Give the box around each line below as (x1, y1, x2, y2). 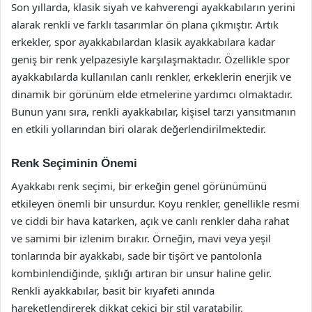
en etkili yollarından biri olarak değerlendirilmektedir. (11, 122, 266, 136)
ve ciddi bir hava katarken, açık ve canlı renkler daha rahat (11, 213, 289, 228)
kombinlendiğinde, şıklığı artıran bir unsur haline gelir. (11, 265, 272, 280)
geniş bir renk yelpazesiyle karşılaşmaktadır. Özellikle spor (11, 52, 290, 66)
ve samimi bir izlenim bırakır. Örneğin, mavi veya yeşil (11, 231, 271, 245)
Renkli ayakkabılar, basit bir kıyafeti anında (11, 283, 214, 297)
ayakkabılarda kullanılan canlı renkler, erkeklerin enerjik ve (11, 70, 291, 84)
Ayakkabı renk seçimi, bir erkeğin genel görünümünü (11, 178, 267, 193)
